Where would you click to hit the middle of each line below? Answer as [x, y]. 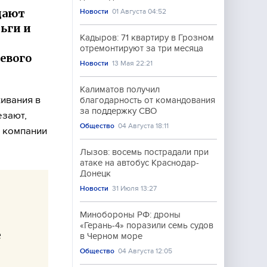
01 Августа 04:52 [139, 11]
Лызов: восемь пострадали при [144, 152]
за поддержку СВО [118, 111]
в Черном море [111, 236]
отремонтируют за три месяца [142, 48]
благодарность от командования [148, 100]
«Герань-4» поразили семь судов [147, 225]
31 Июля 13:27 [135, 188]
